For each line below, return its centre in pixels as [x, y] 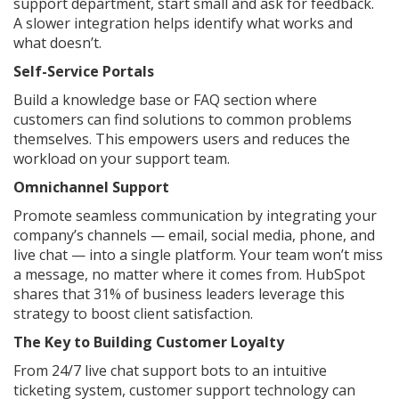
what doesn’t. [57, 43]
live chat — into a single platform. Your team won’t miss [198, 255]
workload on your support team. [122, 159]
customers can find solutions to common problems [183, 120]
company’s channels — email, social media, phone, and [194, 236]
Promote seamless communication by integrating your [195, 216]
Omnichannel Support [95, 187]
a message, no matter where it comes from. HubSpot [189, 275]
